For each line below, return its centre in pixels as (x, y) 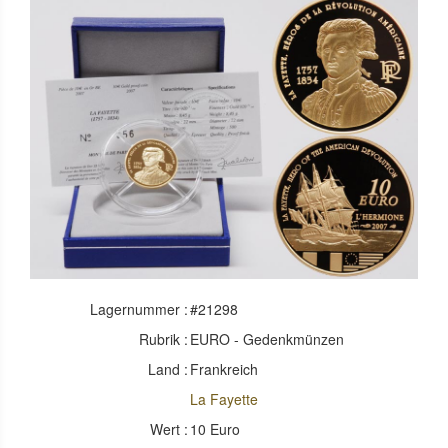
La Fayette (224, 399)
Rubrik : (164, 339)
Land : (168, 369)
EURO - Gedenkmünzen (267, 339)
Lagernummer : (139, 309)
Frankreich (224, 369)
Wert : (169, 429)
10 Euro (215, 429)
